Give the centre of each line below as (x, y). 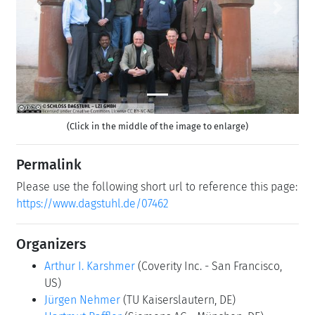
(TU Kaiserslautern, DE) (179, 300)
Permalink (49, 164)
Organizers (51, 244)
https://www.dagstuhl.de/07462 (92, 203)
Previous (58, 15)
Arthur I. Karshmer (90, 266)
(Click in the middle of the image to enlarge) (157, 126)
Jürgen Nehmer (82, 300)
